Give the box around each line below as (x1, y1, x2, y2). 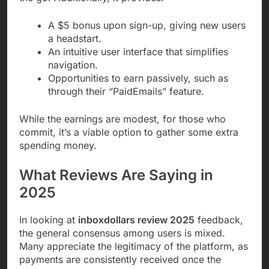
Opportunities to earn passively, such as (48, 71, 228, 84)
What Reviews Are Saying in (19, 166, 213, 184)
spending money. (19, 139, 97, 151)
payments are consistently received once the (19, 253, 221, 265)
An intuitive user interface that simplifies (48, 45, 228, 58)
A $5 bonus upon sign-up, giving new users (48, 19, 246, 31)
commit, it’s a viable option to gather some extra (19, 125, 238, 138)
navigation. (48, 58, 98, 71)
